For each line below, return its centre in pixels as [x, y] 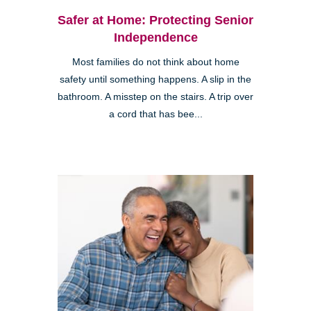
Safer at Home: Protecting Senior [155, 20]
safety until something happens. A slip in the [155, 79]
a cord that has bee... [155, 114]
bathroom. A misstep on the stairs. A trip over [155, 96]
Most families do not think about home [155, 62]
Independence [155, 37]
